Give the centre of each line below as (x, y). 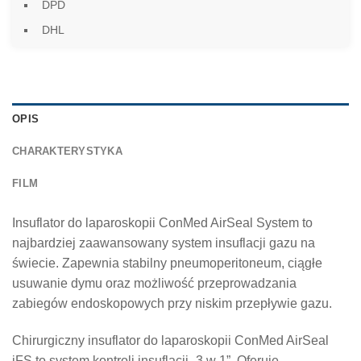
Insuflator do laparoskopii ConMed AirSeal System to (162, 222)
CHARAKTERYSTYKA (67, 151)
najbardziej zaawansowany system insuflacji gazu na (164, 243)
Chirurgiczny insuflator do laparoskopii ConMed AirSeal (170, 340)
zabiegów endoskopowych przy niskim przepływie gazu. (172, 303)
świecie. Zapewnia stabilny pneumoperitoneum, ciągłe (167, 263)
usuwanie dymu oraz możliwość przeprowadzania (154, 283)
